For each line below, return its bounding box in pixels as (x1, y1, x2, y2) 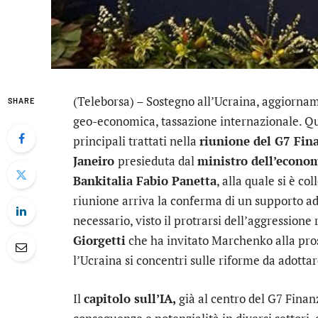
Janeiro (73, 153, 118, 169)
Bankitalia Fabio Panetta (73, 172, 216, 189)
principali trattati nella (73, 133, 199, 149)
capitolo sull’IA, (84, 290, 176, 307)
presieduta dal (118, 153, 197, 169)
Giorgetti (73, 232, 126, 248)
